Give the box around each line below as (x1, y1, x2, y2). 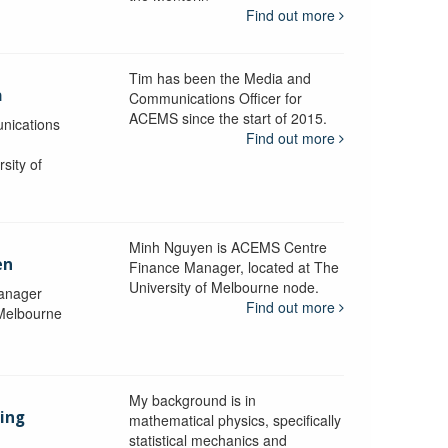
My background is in (128, 390, 256, 411)
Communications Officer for (128, 87, 302, 108)
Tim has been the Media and (128, 67, 311, 88)
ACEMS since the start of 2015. (128, 107, 327, 128)
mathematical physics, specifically (128, 410, 341, 431)
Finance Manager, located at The (128, 256, 339, 277)
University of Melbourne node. (128, 276, 319, 297)
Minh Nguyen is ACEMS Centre (128, 236, 327, 257)
